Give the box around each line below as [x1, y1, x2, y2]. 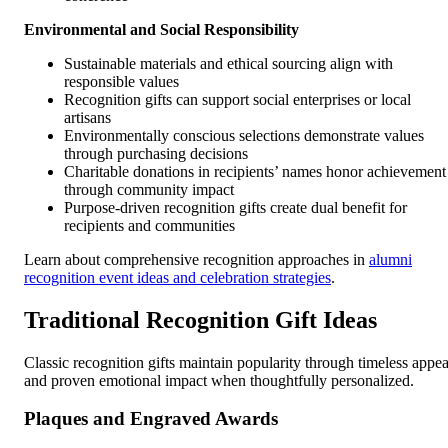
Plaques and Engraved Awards [24, 408, 278, 430]
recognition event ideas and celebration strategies [24, 268, 331, 286]
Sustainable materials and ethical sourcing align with [64, 54, 393, 72]
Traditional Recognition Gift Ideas [24, 306, 377, 333]
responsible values [64, 72, 179, 90]
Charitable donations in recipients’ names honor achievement [64, 162, 446, 180]
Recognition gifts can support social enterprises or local [64, 90, 411, 108]
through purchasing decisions [64, 144, 248, 162]
